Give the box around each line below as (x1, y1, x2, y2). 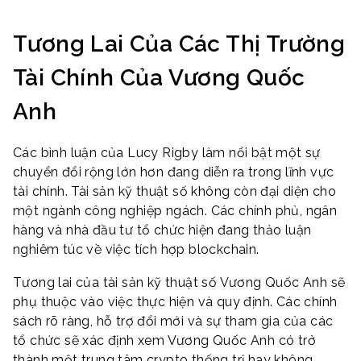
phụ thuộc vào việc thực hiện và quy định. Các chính (13, 294, 338, 310)
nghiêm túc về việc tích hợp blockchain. (13, 241, 259, 257)
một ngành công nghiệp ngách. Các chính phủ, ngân (13, 202, 338, 218)
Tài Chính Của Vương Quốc (13, 64, 305, 92)
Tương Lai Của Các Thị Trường (13, 31, 346, 58)
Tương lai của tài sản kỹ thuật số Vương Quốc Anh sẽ (13, 275, 346, 291)
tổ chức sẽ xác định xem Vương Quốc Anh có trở (13, 333, 316, 349)
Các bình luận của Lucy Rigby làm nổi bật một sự (13, 144, 321, 160)
